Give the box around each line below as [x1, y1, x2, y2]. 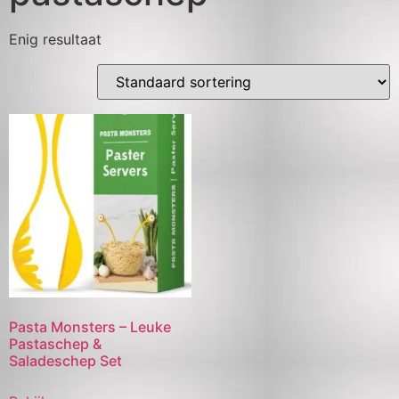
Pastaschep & [9, 334, 102, 353]
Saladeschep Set [9, 351, 122, 370]
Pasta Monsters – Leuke [9, 317, 171, 336]
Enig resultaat [9, 30, 102, 49]
